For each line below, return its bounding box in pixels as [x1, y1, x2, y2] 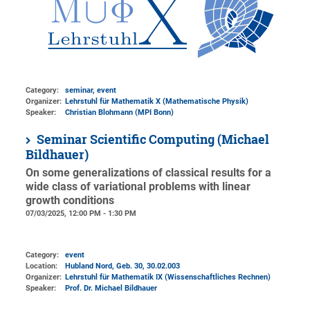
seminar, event [65, 86, 117, 95]
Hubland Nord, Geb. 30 [65, 261, 143, 271]
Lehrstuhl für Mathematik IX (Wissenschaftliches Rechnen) [65, 272, 271, 282]
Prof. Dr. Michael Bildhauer [65, 283, 158, 293]
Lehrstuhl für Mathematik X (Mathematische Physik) [65, 97, 249, 107]
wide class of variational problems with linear [26, 181, 251, 194]
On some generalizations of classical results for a [26, 167, 272, 180]
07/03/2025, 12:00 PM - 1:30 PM [26, 209, 137, 219]
